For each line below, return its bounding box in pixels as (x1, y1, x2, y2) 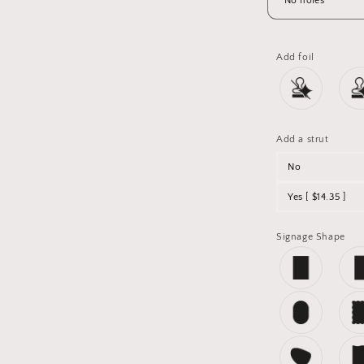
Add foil (276, 52, 314, 63)
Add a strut (276, 134, 329, 145)
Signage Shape (276, 232, 345, 242)
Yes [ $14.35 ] (288, 192, 346, 202)
